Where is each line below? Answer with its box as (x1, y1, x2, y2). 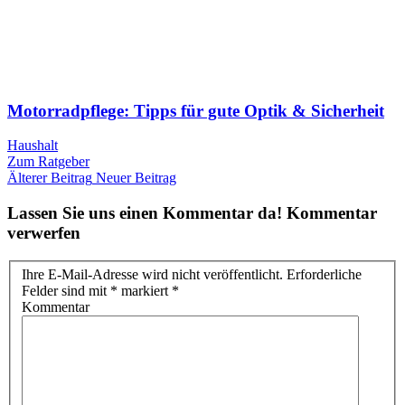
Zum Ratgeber (7, 154, 89, 170)
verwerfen (7, 222, 80, 242)
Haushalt (7, 137, 58, 154)
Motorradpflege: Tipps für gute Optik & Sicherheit (7, 100, 384, 120)
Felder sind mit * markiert (22, 283, 172, 299)
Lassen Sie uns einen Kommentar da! (7, 202, 282, 222)
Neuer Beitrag (96, 170, 176, 186)
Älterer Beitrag (7, 170, 92, 186)
